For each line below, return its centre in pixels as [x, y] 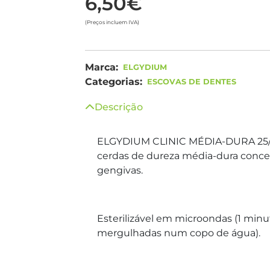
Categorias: [114, 82]
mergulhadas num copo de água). [179, 233]
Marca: [102, 67]
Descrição [119, 107]
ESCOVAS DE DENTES [192, 82]
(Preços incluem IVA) [112, 22]
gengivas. [120, 170]
